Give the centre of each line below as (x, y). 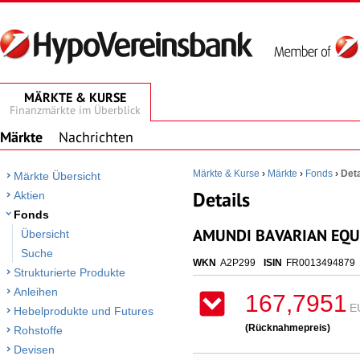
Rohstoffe (38, 330)
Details (221, 200)
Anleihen (36, 292)
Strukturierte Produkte (70, 272)
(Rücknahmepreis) (288, 328)
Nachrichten (96, 137)
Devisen (34, 350)
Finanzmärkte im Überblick (75, 110)
